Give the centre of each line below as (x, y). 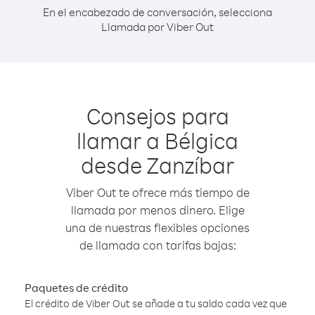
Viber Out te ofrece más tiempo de (157, 192)
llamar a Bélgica (157, 140)
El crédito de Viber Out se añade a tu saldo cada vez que (156, 303)
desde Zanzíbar (157, 165)
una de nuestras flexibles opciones (157, 227)
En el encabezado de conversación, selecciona (157, 12)
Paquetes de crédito (76, 288)
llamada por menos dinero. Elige (157, 210)
